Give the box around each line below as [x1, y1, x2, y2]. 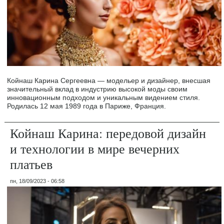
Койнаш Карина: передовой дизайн [10, 124, 206, 141]
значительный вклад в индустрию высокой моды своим [7, 84, 188, 93]
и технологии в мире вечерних [10, 139, 180, 157]
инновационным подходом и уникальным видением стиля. [7, 93, 200, 101]
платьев [10, 155, 53, 172]
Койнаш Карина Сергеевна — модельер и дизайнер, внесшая [7, 76, 211, 84]
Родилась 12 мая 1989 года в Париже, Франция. [7, 101, 166, 110]
